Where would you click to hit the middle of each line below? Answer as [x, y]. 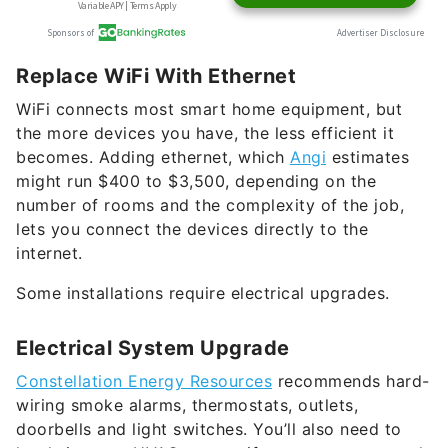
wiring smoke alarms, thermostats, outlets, [187, 405]
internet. [49, 253]
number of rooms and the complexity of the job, [210, 205]
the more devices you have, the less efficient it [205, 133]
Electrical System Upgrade [153, 348]
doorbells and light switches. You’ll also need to [209, 429]
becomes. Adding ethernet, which [153, 157]
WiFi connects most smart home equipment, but [209, 109]
